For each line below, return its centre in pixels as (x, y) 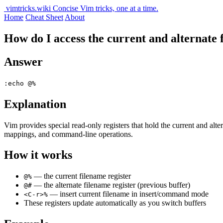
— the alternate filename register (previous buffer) (111, 185)
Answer (23, 61)
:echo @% (20, 83)
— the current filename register (81, 176)
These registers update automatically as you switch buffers (115, 203)
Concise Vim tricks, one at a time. (106, 8)
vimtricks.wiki (28, 8)
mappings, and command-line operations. (68, 134)
